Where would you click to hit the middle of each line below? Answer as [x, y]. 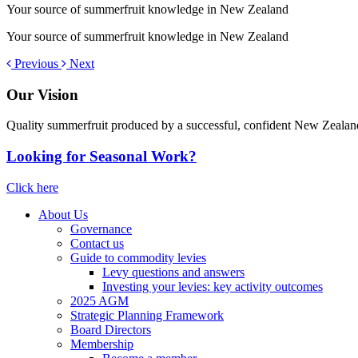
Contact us [97, 243]
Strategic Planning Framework [147, 315]
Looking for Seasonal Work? [101, 157]
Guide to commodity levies [138, 257]
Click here [32, 187]
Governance [101, 229]
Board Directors [111, 329]
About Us [63, 214]
